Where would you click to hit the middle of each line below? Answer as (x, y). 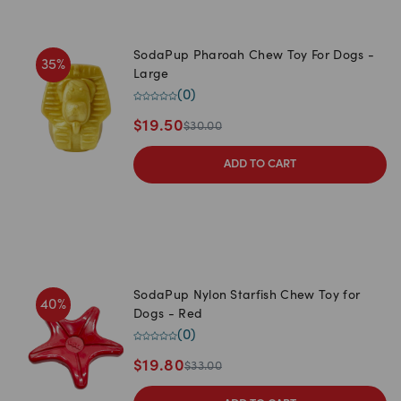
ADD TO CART (260, 165)
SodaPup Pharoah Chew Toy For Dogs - (254, 57)
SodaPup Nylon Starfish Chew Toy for (247, 297)
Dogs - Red (168, 316)
